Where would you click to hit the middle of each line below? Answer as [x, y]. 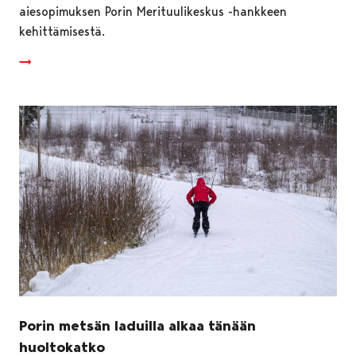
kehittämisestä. [62, 31]
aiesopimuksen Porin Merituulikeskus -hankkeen [153, 11]
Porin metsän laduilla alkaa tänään [137, 325]
